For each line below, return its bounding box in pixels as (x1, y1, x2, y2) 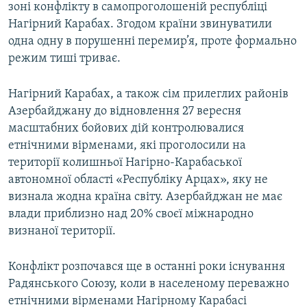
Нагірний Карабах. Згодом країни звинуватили (8, 18, 272, 32)
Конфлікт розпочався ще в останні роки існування (8, 260, 285, 274)
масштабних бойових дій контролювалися (8, 122, 244, 136)
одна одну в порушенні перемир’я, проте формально (8, 35, 297, 49)
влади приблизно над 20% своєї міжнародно (8, 208, 254, 221)
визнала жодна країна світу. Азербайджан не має (8, 191, 282, 204)
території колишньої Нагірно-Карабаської (8, 156, 242, 170)
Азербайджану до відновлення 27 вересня (8, 105, 241, 119)
